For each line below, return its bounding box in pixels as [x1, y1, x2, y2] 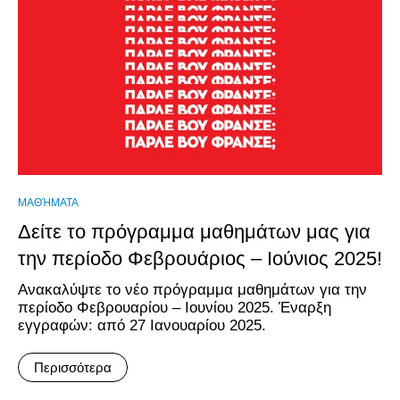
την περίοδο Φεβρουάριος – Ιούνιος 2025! [18, 247, 382, 270]
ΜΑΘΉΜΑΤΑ [18, 196, 79, 209]
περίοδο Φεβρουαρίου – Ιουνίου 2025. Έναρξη [18, 299, 331, 316]
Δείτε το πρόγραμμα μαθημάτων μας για [18, 221, 371, 243]
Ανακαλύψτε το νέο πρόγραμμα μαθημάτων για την [18, 281, 367, 298]
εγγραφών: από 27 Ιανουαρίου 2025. [18, 317, 266, 334]
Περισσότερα [34, 360, 112, 375]
